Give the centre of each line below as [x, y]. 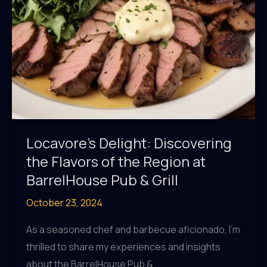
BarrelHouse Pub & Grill [102, 179]
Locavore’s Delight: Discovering [129, 142]
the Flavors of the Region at [116, 161]
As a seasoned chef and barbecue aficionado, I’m [133, 230]
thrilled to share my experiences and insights [123, 247]
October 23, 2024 [64, 202]
